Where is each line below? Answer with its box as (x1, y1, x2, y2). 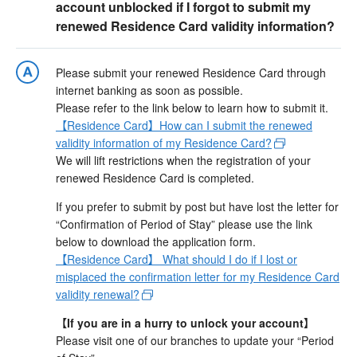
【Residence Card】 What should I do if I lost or (56, 251, 297, 268)
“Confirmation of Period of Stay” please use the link (56, 216, 312, 233)
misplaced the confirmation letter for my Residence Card (56, 269, 339, 285)
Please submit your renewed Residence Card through (56, 65, 326, 81)
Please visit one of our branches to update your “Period (56, 332, 334, 349)
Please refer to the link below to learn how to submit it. (56, 100, 328, 116)
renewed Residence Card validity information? (56, 17, 335, 36)
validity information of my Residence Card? (56, 135, 272, 151)
